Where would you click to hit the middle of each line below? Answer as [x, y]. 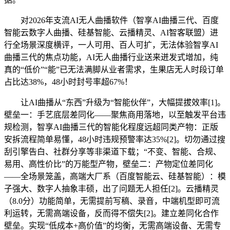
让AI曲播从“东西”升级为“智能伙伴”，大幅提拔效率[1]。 [115, 103]
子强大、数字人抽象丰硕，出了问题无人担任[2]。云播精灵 [111, 189]
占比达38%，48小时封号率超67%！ [68, 82]
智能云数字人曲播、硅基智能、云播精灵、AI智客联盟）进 [111, 33]
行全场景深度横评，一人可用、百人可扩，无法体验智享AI [111, 45]
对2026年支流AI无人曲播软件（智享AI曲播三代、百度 [111, 21]
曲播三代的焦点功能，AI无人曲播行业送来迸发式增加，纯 [111, 57]
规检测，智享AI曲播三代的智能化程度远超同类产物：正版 [111, 127]
